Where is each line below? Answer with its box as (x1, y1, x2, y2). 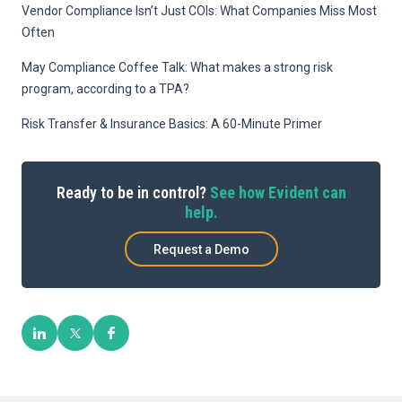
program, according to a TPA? (22, 82, 189, 97)
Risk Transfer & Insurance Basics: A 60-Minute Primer (22, 117, 322, 132)
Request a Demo (153, 241, 249, 257)
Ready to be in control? (56, 183, 210, 203)
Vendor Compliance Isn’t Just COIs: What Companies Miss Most (22, 4, 377, 19)
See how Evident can (209, 183, 346, 203)
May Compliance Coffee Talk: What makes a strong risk (22, 60, 333, 75)
